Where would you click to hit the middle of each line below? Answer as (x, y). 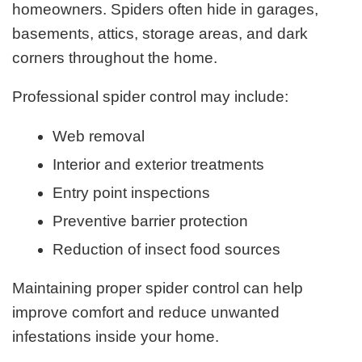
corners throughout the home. (115, 57)
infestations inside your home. (116, 337)
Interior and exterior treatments (159, 164)
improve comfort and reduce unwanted (146, 313)
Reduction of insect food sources (167, 249)
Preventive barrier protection (151, 221)
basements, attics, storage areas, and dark (160, 33)
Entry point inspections (132, 192)
